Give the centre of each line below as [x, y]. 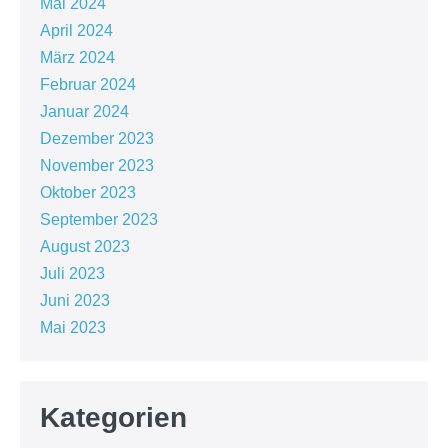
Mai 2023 [73, 327]
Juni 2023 [75, 300]
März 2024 [77, 57]
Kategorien [113, 417]
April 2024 [76, 30]
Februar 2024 [88, 84]
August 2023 [85, 246]
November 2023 [97, 165]
